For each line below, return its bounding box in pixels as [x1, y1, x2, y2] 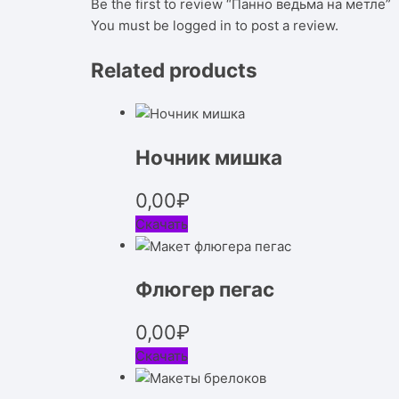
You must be [91, 16, 173, 34]
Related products [91, 57, 257, 82]
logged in [173, 16, 232, 34]
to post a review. [232, 16, 338, 34]
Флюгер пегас [135, 277, 274, 302]
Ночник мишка [135, 144, 282, 169]
